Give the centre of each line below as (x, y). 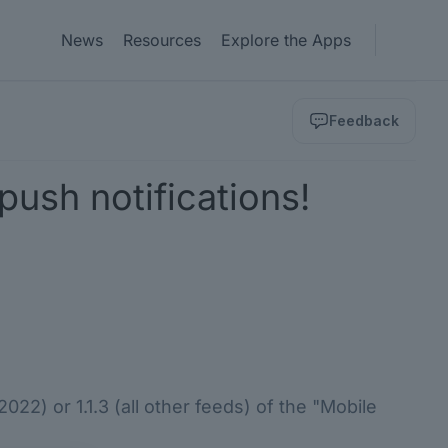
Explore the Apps (286, 40)
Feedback (364, 120)
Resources (162, 40)
